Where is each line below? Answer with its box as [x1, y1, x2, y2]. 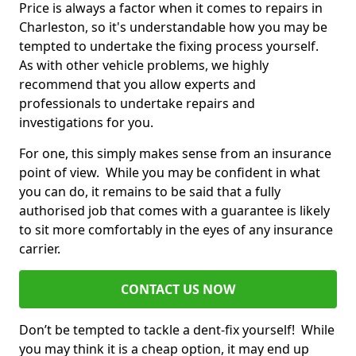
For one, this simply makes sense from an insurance [19, 145, 331, 163]
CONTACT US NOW [121, 281, 235, 299]
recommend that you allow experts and [19, 75, 256, 94]
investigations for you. [19, 114, 157, 132]
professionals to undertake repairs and [19, 95, 255, 113]
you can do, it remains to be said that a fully [19, 183, 281, 201]
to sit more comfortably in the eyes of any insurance [19, 221, 333, 239]
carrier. [19, 240, 64, 258]
